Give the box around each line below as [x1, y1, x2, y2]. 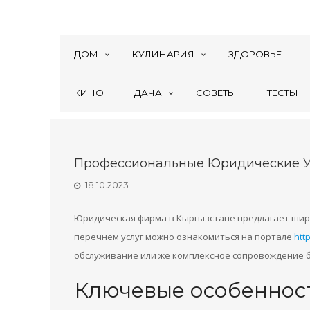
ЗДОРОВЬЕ [228, 48, 282, 60]
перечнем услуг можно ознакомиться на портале [74, 230, 294, 243]
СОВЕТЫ [196, 87, 237, 98]
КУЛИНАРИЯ [132, 48, 194, 60]
